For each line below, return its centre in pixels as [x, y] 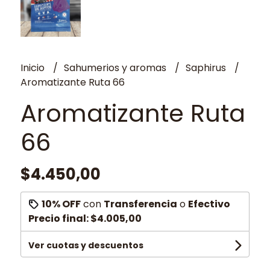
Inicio [33, 67]
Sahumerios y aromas [116, 67]
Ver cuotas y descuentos [86, 245]
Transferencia [140, 204]
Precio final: [59, 218]
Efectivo [209, 204]
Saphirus [207, 67]
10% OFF [61, 204]
